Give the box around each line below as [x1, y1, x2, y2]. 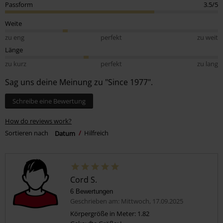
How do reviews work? [5, 116, 72, 125]
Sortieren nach [5, 128, 48, 138]
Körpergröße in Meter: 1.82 [70, 209, 149, 218]
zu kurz [5, 59, 26, 68]
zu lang [197, 59, 218, 68]
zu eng [5, 32, 24, 42]
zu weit [197, 32, 218, 42]
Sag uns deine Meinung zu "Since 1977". [5, 76, 153, 88]
